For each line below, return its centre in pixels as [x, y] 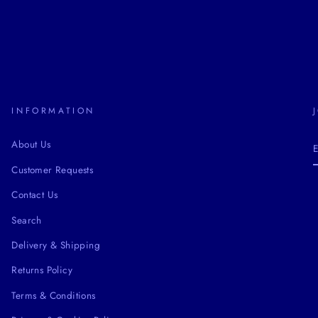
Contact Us [35, 195]
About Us [31, 144]
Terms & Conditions [54, 295]
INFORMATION [53, 111]
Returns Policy [42, 270]
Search [27, 220]
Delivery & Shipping [56, 245]
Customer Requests [53, 169]
